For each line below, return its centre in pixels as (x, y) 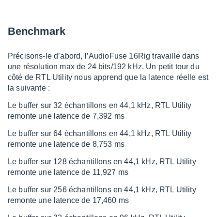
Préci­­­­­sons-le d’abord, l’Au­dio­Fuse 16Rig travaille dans (104, 56)
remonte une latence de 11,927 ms (68, 172)
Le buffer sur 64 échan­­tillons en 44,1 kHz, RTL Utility (100, 133)
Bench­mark (37, 31)
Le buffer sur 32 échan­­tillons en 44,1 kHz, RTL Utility (100, 105)
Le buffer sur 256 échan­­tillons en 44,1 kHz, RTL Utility (102, 189)
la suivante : (29, 88)
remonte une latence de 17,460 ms (69, 200)
